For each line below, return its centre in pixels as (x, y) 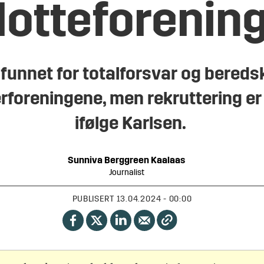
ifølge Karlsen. (132, 125)
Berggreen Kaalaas (145, 161)
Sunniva (85, 161)
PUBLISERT (93, 200)
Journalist (126, 173)
